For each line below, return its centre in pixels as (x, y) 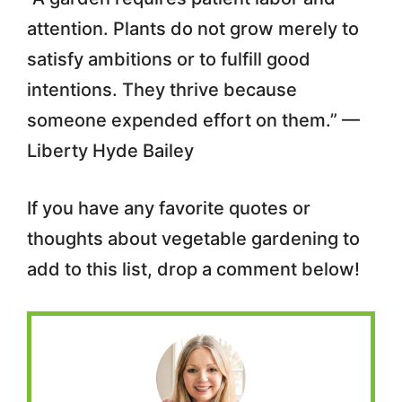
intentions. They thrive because (162, 89)
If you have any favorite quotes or (169, 208)
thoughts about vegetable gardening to (193, 238)
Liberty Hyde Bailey (110, 150)
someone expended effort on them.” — (193, 120)
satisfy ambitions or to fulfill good (169, 59)
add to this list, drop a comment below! (193, 269)
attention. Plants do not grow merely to (193, 28)
